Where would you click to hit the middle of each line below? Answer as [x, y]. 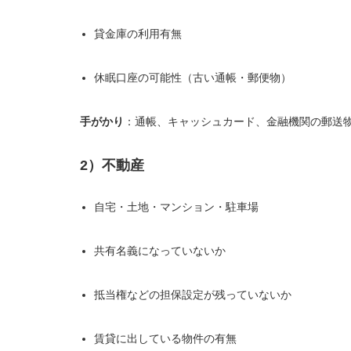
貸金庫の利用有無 [138, 34]
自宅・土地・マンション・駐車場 [177, 207]
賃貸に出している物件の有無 [166, 338]
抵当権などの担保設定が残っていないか [193, 295]
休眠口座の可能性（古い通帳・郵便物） [193, 78]
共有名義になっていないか [160, 251]
